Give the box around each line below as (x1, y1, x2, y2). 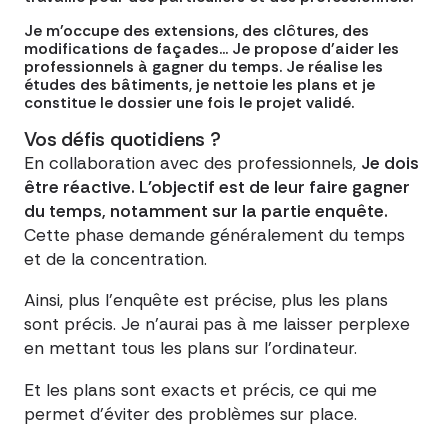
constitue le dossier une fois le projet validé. (24, 91, 354, 113)
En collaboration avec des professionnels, (24, 151, 361, 174)
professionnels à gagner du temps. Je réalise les (24, 55, 383, 77)
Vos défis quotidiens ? (24, 126, 221, 152)
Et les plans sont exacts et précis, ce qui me (24, 378, 377, 401)
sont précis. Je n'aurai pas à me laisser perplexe (24, 313, 410, 336)
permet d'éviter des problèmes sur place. (24, 402, 357, 425)
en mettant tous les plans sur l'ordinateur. (24, 337, 357, 360)
